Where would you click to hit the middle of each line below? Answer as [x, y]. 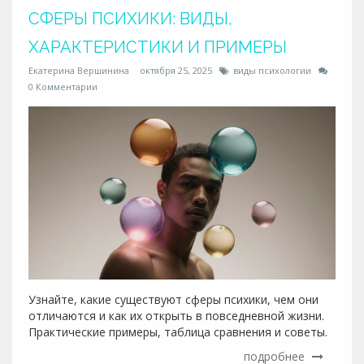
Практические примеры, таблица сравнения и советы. [178, 331]
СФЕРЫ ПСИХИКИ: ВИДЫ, [130, 19]
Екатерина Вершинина [79, 70]
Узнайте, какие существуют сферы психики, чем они [173, 299]
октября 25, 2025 [176, 70]
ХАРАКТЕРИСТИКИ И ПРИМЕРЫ [158, 47]
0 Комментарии [63, 87]
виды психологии [272, 70]
